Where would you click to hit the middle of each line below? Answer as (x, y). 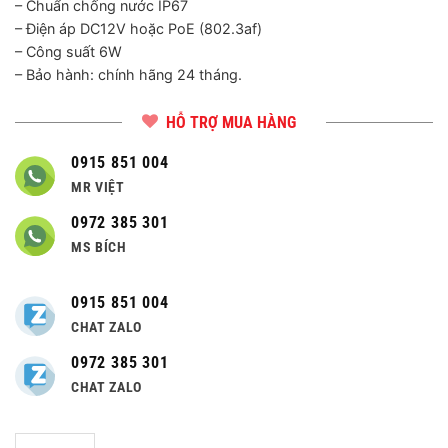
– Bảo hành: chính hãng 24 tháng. (128, 74)
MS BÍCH (99, 246)
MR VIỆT (98, 186)
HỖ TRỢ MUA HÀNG (231, 122)
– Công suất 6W (68, 51)
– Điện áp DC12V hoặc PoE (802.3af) (138, 28)
